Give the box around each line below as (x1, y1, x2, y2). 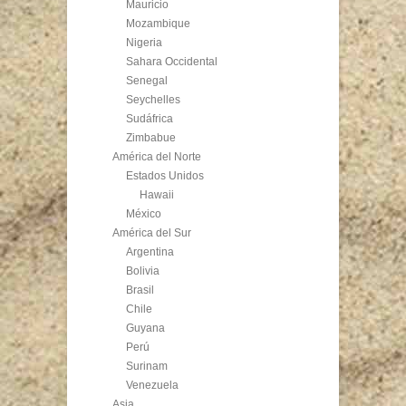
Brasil (126, 284, 154, 297)
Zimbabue (126, 131, 176, 145)
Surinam (126, 360, 168, 373)
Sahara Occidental (126, 55, 217, 69)
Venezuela (126, 379, 179, 392)
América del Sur (112, 227, 191, 240)
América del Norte (112, 150, 201, 164)
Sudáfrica (126, 112, 173, 126)
